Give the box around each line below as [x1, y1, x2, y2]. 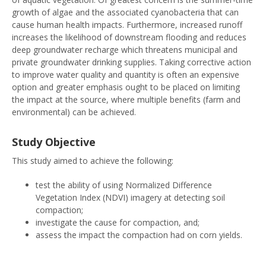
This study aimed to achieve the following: [12, 155, 176, 166]
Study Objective [12, 135, 96, 149]
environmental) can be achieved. [12, 106, 136, 118]
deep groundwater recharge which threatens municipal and [12, 44, 237, 55]
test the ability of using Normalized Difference [36, 179, 212, 191]
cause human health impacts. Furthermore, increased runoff [12, 19, 242, 30]
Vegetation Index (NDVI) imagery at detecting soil [36, 192, 225, 203]
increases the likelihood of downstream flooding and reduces [12, 31, 246, 43]
